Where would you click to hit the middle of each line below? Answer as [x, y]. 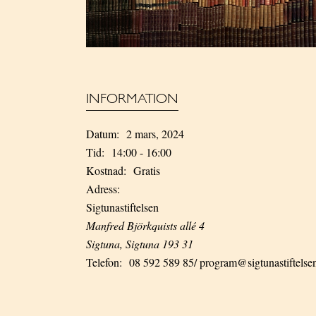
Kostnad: [106, 170]
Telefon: [104, 262]
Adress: [103, 189]
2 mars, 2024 [155, 134]
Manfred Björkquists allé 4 [145, 225]
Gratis [147, 170]
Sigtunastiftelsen [122, 207]
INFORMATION [132, 99]
